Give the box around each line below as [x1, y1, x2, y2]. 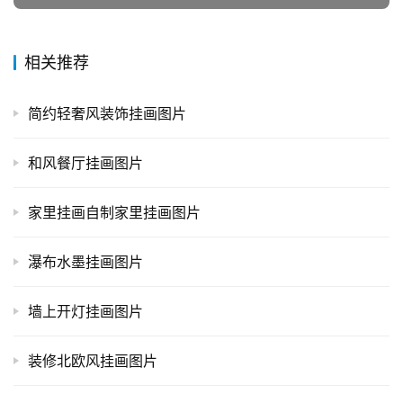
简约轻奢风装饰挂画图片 [28, 104, 186, 123]
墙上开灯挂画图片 [28, 302, 143, 321]
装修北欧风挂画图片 [28, 352, 157, 371]
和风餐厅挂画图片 [28, 154, 143, 173]
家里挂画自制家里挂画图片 [28, 203, 201, 222]
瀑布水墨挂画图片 [28, 253, 143, 272]
